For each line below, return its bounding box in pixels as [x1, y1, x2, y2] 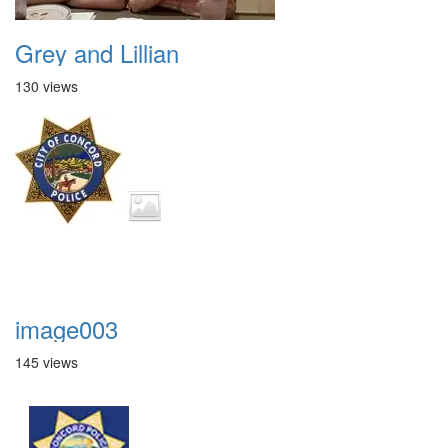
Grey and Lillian [15, 35, 179, 70]
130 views [15, 76, 78, 96]
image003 [15, 311, 118, 346]
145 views [15, 352, 78, 372]
